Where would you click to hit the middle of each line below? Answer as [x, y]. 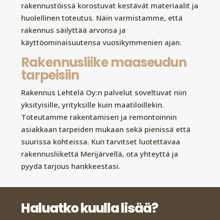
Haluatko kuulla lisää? [89, 208]
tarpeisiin [50, 75]
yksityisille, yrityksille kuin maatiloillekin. [92, 104]
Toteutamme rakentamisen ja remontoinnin [99, 117]
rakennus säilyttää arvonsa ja [73, 30]
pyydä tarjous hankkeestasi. [70, 166]
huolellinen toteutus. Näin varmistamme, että [102, 17]
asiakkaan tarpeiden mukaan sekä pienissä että [106, 129]
